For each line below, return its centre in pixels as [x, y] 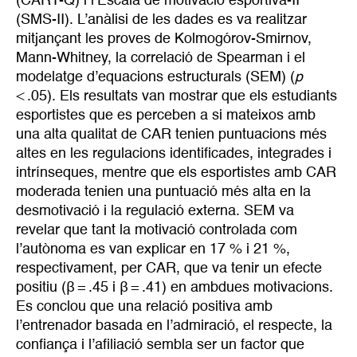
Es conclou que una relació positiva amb [144, 306]
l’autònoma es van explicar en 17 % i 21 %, [153, 249]
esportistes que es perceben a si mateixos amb [166, 115]
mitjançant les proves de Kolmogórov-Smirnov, [164, 39]
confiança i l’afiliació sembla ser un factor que [160, 345]
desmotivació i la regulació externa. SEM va [155, 211]
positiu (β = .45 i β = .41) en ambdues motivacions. [175, 287]
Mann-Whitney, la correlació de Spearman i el [161, 58]
